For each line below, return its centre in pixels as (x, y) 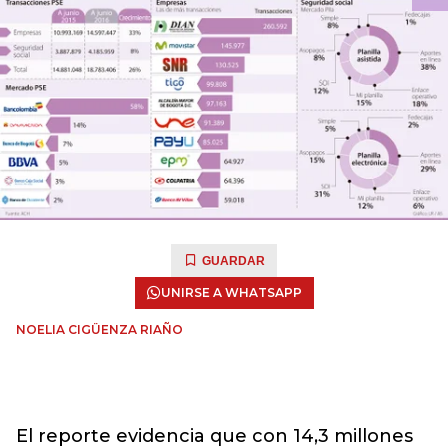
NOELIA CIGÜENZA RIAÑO (99, 329)
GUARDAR (233, 261)
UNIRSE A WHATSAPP (231, 292)
